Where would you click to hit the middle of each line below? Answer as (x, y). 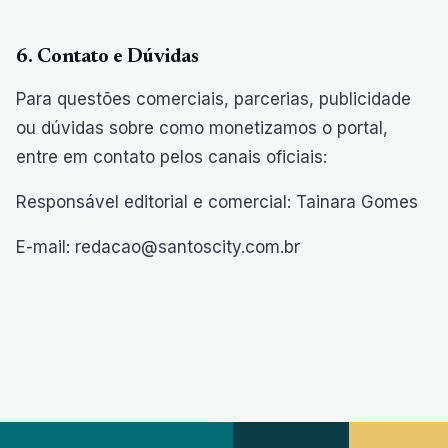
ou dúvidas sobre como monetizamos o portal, (202, 128)
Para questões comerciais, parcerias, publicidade (213, 99)
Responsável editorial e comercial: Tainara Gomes (217, 202)
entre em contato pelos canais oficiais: (171, 157)
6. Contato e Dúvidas (107, 57)
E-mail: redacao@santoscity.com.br (158, 247)
